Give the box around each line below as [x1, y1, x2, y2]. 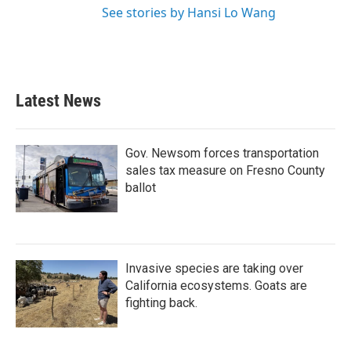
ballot [125, 180, 156, 195]
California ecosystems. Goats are [125, 278, 307, 293]
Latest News [16, 91, 101, 110]
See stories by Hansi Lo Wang [102, 4, 276, 21]
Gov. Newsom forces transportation [125, 146, 319, 161]
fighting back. [125, 295, 197, 310]
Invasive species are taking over [125, 261, 303, 276]
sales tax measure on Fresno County [125, 163, 325, 178]
